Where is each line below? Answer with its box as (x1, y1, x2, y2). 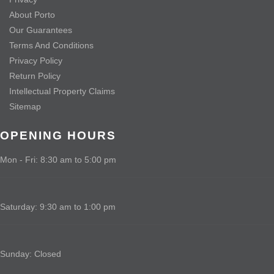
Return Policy (9, 70, 61, 81)
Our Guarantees (9, 24, 72, 35)
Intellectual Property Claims (9, 86, 115, 96)
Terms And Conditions (9, 40, 94, 50)
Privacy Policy (9, 55, 62, 65)
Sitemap (9, 101, 41, 111)
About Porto (9, 9, 55, 20)
